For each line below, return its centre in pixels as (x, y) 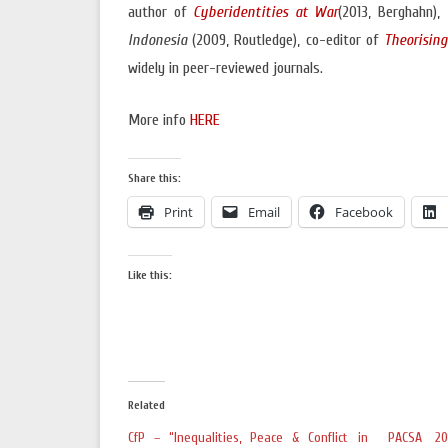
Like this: (150, 275)
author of (161, 12)
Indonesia (157, 40)
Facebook (364, 212)
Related (146, 405)
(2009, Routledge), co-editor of (286, 40)
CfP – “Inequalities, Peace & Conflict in (248, 437)
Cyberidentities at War (266, 12)
